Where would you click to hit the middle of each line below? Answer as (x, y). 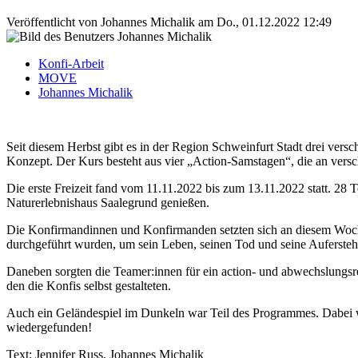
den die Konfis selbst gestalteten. (89, 286)
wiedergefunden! (49, 328)
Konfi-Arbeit (71, 64)
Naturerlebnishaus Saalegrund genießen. (108, 203)
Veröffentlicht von (54, 22)
